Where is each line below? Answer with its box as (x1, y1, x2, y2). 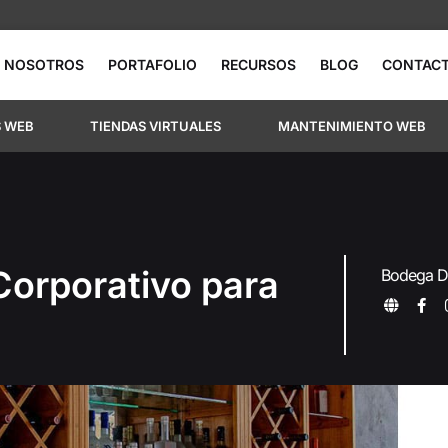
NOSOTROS (4, 56, 84, 73)
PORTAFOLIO (108, 56, 197, 73)
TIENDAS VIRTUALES (90, 118, 222, 134)
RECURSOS (221, 56, 296, 73)
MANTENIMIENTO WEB (277, 118, 426, 134)
